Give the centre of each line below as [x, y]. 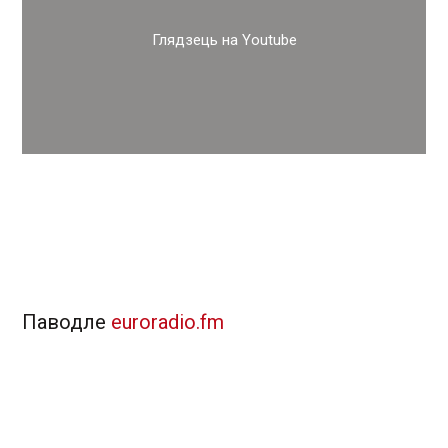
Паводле [66, 321]
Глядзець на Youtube [224, 40]
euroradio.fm [167, 321]
